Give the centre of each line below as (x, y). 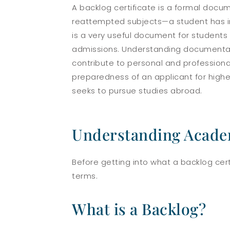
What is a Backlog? (139, 209)
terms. (86, 176)
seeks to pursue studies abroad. (137, 91)
